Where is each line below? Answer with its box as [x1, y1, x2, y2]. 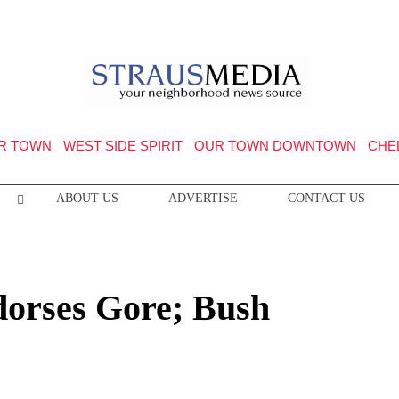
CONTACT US [287, 191, 365, 205]
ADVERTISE [167, 191, 238, 205]
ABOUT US [55, 191, 118, 205]
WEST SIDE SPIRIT [62, 138, 183, 153]
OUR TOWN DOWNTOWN [193, 138, 356, 153]
